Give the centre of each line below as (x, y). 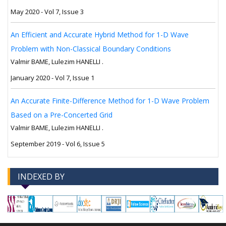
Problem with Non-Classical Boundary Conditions (91, 49)
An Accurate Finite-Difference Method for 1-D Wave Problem (110, 101)
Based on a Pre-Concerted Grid (62, 115)
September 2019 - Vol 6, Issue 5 (58, 144)
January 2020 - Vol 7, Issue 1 (52, 78)
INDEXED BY (41, 177)
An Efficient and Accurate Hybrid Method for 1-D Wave (100, 35)
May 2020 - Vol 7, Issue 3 (47, 12)
